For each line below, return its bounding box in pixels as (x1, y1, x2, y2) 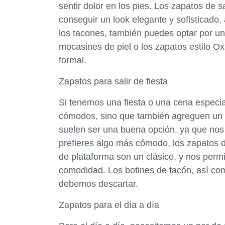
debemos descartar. (59, 179, 138, 189)
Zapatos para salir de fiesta (59, 76, 168, 86)
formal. (59, 55, 86, 65)
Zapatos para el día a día (59, 200, 159, 210)
